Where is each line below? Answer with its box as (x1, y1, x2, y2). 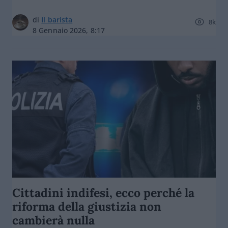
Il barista (41, 15, 73, 24)
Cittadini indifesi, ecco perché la (12, 185, 194, 200)
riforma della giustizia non (12, 199, 161, 214)
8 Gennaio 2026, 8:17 (33, 25, 105, 35)
